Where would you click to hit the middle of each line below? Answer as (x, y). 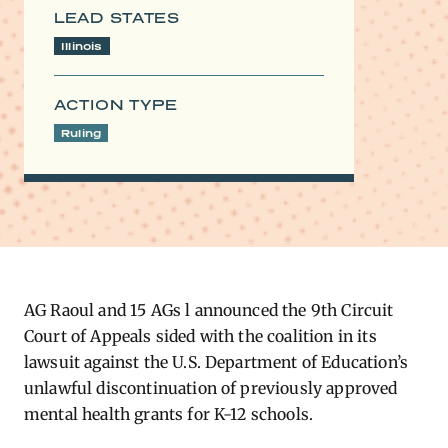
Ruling (81, 133)
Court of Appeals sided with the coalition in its (200, 336)
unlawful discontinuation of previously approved (211, 388)
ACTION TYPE (116, 104)
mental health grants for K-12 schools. (169, 414)
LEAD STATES (117, 17)
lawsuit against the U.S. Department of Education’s (216, 362)
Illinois (82, 46)
